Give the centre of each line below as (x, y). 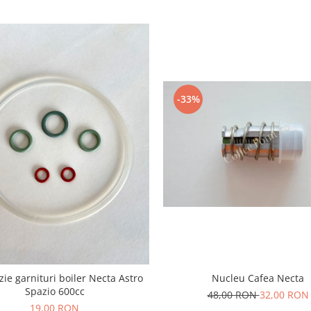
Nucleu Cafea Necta (258, 278)
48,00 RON (233, 294)
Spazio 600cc (54, 291)
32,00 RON (284, 294)
